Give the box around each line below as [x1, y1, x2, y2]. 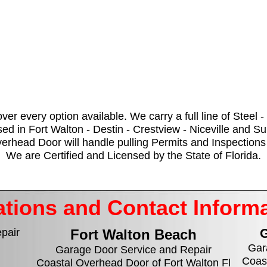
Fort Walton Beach [70, 226, 197, 243]
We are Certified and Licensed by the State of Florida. [6, 150, 261, 162]
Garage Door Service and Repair [55, 244, 212, 256]
